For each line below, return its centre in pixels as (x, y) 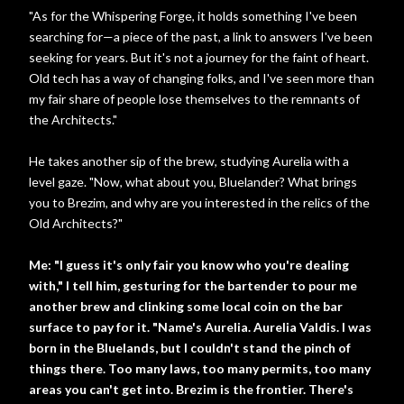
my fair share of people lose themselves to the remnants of (194, 99)
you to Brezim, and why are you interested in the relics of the (199, 202)
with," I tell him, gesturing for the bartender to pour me (193, 285)
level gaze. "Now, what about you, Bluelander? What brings (193, 182)
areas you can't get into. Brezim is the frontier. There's (191, 389)
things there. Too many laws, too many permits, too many (200, 368)
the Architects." (73, 119)
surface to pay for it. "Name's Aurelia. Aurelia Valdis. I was (200, 327)
